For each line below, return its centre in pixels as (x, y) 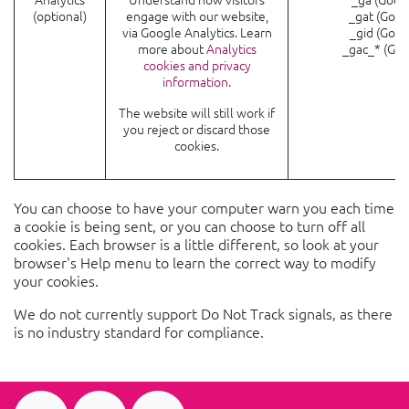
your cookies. (56, 280)
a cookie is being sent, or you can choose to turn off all (189, 225)
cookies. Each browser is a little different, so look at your (196, 244)
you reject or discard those (197, 129)
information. (197, 81)
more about (172, 48)
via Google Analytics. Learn (197, 32)
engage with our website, (197, 16)
